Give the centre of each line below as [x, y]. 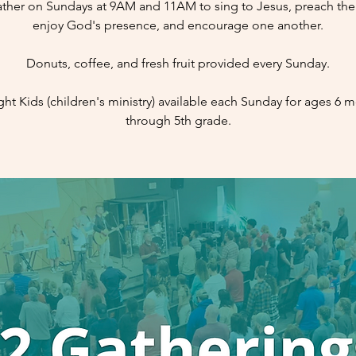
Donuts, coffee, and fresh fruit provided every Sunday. [178, 63]
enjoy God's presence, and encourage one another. [178, 25]
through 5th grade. [178, 120]
